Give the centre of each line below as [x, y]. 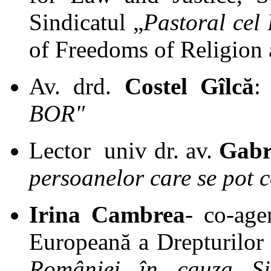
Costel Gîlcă [189, 86]
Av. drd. [77, 86]
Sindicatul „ [87, 22]
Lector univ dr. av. [124, 150]
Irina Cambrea [107, 214]
